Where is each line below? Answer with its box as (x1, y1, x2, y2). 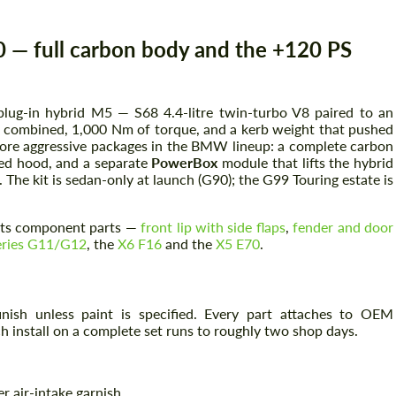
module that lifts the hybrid (217, 154, 394, 171)
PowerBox (151, 154, 218, 171)
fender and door (293, 218, 394, 235)
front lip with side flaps (141, 218, 286, 235)
